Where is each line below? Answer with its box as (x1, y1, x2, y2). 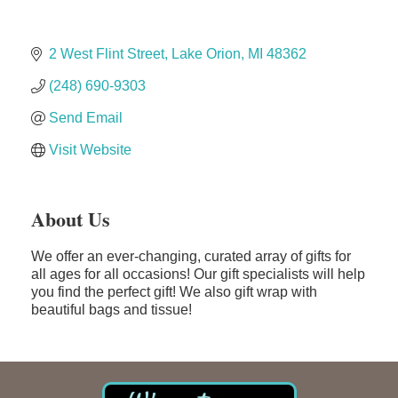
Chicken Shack (25, 102, 108, 117)
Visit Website (49, 142, 131, 158)
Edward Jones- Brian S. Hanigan (25, 17, 208, 32)
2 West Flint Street (49, 46, 164, 62)
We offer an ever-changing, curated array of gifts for (31, 249, 351, 265)
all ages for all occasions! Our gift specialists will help (31, 267, 365, 283)
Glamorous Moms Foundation (25, 131, 193, 146)
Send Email (49, 110, 123, 126)
